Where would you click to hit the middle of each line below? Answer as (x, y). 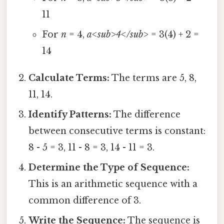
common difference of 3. (85, 200)
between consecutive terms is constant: (117, 131)
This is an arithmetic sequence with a (113, 184)
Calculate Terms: (69, 78)
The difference (146, 114)
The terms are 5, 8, (153, 78)
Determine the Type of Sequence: (109, 167)
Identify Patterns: (70, 114)
